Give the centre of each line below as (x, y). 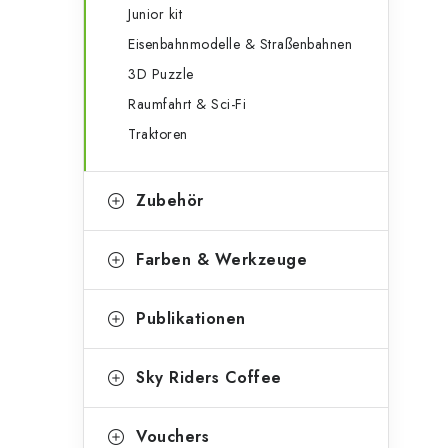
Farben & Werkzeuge (221, 259)
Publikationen (191, 318)
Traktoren (158, 134)
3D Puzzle (161, 74)
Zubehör (170, 200)
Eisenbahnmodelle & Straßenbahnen (240, 44)
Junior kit (155, 14)
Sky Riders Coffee (209, 377)
